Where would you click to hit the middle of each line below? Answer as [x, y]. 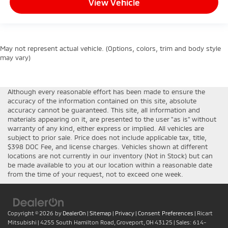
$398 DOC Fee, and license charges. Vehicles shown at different [108, 146]
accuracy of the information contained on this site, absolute [102, 101]
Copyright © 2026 [31, 213]
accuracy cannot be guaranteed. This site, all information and [104, 110]
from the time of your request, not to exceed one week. [95, 174]
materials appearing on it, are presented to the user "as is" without [112, 119]
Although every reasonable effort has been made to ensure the [106, 91]
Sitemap [101, 213]
